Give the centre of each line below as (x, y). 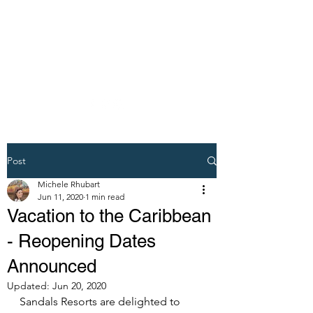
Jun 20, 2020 (79, 286)
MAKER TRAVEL (90, 54)
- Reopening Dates (81, 241)
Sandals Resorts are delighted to (101, 301)
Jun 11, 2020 (60, 197)
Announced (52, 266)
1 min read (105, 197)
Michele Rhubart (69, 184)
